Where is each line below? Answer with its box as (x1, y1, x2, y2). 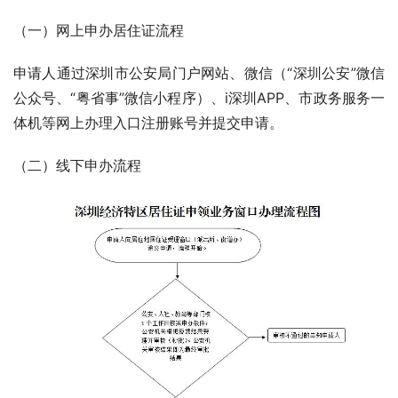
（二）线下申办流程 (13, 156, 141, 175)
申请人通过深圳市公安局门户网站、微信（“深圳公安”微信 (13, 64, 385, 83)
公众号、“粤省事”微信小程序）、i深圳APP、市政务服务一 (13, 89, 385, 107)
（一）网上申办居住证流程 (13, 21, 184, 40)
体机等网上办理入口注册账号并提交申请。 (13, 114, 283, 132)
